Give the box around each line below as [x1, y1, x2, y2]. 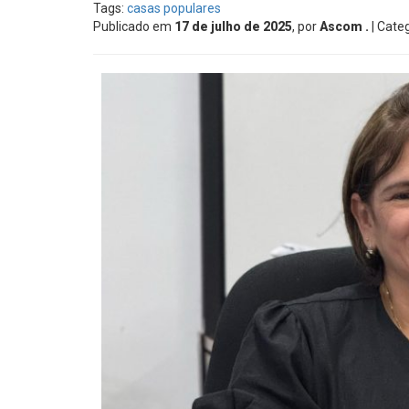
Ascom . [320, 19, 369, 34]
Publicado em [93, 19, 174, 34]
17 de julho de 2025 [174, 19, 292, 34]
